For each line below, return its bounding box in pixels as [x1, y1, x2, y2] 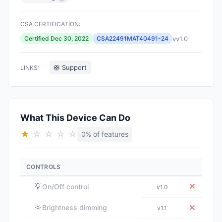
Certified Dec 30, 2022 [24, 35, 89, 42]
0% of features [81, 130, 128, 138]
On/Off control [42, 182, 89, 191]
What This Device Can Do [20, 112, 130, 123]
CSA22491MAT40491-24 [97, 35, 168, 42]
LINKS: [20, 64, 39, 71]
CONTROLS [26, 163, 61, 170]
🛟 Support [54, 63, 87, 71]
